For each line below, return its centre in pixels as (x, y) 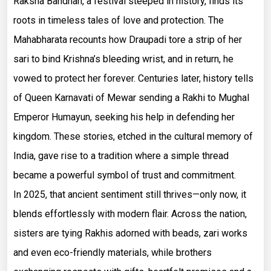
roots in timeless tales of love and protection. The (119, 20)
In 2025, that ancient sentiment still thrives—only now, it (130, 194)
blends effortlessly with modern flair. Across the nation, (130, 214)
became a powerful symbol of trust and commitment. (125, 175)
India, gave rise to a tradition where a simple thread (121, 156)
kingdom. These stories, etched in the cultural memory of (133, 136)
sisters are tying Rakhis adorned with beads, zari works (130, 233)
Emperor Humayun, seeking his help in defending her (124, 117)
